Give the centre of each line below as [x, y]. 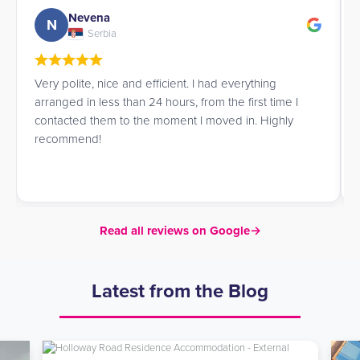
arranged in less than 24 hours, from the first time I [166, 102]
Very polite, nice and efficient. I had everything [155, 84]
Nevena [89, 17]
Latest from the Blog [180, 291]
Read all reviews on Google [174, 231]
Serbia [102, 33]
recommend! [68, 139]
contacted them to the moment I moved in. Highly [164, 121]
